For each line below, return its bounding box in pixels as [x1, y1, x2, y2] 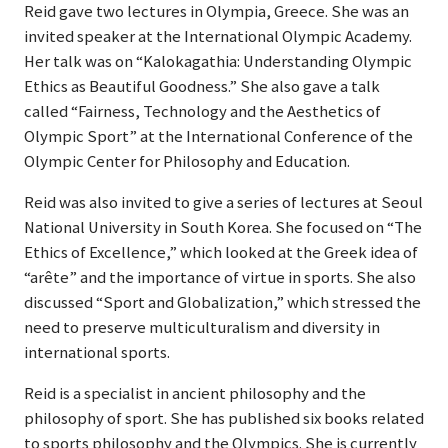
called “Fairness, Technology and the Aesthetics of [24, 101, 381, 122]
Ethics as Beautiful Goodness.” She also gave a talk [24, 76, 380, 97]
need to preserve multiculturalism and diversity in [24, 317, 380, 338]
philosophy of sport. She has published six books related [24, 408, 424, 429]
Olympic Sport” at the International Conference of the [24, 126, 413, 147]
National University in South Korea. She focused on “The [24, 217, 422, 238]
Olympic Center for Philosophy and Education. [24, 151, 350, 172]
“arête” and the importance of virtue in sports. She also [24, 267, 416, 288]
